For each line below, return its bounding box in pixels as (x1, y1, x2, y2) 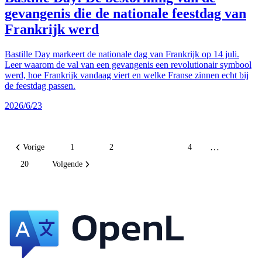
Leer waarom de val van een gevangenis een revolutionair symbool (5, 59, 251, 70)
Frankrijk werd (5, 21, 99, 37)
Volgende (51, 159, 82, 168)
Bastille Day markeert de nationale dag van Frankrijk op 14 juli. (5, 49, 239, 59)
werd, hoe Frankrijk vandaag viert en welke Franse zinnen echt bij (5, 70, 249, 80)
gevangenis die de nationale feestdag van (5, 5, 246, 21)
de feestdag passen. (5, 80, 75, 91)
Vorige (23, 143, 45, 152)
